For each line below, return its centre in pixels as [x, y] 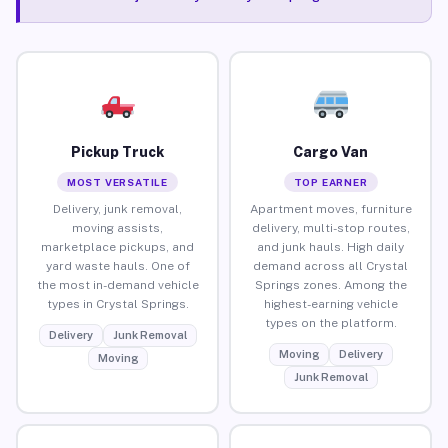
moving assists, [117, 227]
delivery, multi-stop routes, [330, 227]
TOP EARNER [330, 181]
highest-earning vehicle [330, 303]
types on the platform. [330, 322]
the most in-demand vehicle [117, 284]
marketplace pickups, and [117, 246]
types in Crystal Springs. [117, 303]
